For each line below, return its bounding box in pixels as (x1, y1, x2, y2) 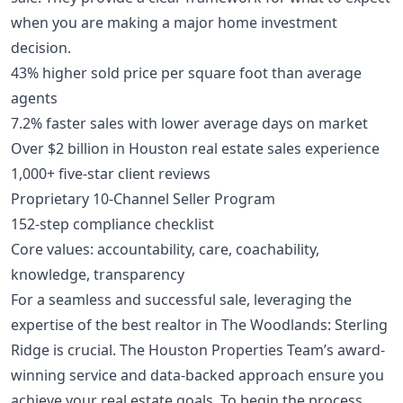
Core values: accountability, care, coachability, (11, 238, 319, 259)
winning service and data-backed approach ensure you (11, 364, 384, 385)
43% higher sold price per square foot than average (11, 62, 362, 83)
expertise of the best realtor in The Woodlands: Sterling (11, 314, 388, 335)
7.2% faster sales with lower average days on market (11, 112, 368, 133)
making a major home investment (107, 12, 337, 32)
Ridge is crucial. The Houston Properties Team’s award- (11, 339, 385, 360)
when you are (11, 12, 107, 32)
